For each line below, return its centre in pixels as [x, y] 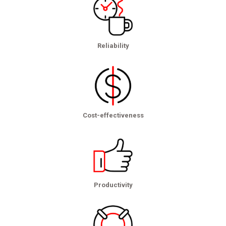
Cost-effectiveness [113, 115]
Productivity [113, 185]
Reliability [113, 46]
